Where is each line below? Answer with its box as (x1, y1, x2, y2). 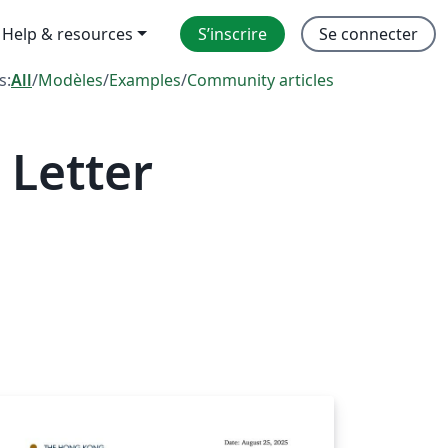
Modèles (38, 69, 103, 91)
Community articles (187, 69, 334, 91)
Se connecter (319, 23, 418, 45)
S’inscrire (198, 23, 267, 45)
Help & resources (2, 23, 134, 45)
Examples (109, 69, 181, 91)
